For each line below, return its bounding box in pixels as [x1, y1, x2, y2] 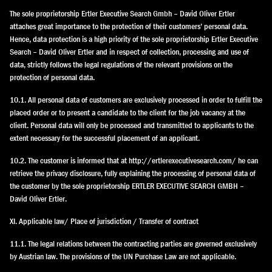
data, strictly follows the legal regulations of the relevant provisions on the [10, 59, 233, 70]
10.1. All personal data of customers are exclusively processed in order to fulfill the [10, 94, 262, 105]
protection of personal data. [10, 72, 95, 83]
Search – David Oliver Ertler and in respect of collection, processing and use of [10, 46, 249, 57]
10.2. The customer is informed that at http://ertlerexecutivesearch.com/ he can [10, 155, 258, 166]
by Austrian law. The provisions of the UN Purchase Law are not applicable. [10, 251, 236, 262]
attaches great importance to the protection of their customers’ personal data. [10, 21, 248, 32]
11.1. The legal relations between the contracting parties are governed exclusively [10, 238, 257, 249]
